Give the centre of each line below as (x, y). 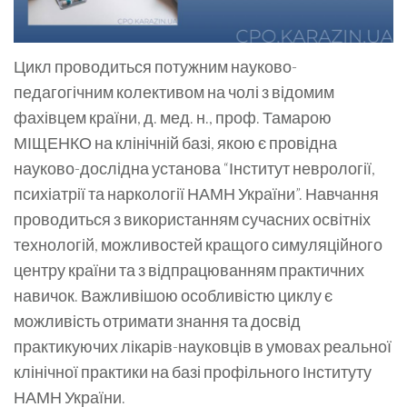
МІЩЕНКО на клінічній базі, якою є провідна (175, 142)
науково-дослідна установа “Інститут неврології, (194, 168)
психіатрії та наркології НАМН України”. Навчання (196, 193)
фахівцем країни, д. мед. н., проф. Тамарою (173, 117)
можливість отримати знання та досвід (157, 320)
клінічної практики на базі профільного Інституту (193, 371)
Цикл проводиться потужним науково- (155, 66)
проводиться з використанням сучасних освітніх (192, 218)
